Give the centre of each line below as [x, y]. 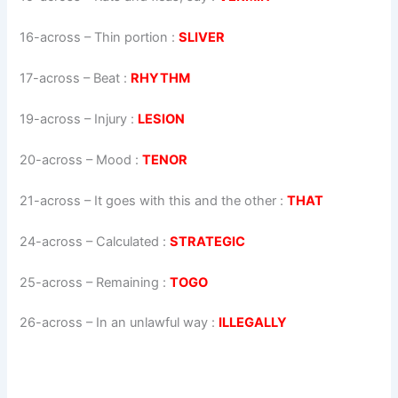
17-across [50, 79]
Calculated [128, 241]
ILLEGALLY [253, 323]
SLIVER [202, 38]
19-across [51, 119]
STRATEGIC [208, 241]
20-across [52, 159]
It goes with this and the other [186, 200]
